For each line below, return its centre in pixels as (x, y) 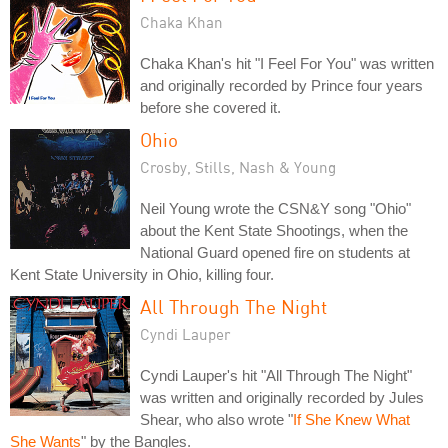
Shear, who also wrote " (216, 419)
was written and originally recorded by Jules (282, 397)
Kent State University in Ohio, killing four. (142, 274)
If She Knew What (351, 419)
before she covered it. (210, 107)
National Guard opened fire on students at (275, 252)
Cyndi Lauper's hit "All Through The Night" (276, 375)
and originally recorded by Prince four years (281, 85)
